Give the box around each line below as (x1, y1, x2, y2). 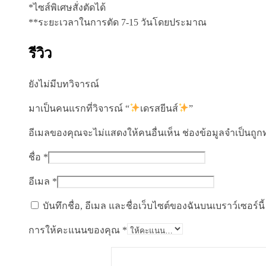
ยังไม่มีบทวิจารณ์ (28, 78, 99, 89)
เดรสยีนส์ (140, 103, 179, 113)
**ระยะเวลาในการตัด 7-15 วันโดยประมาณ (28, 17, 207, 27)
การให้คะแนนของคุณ (28, 224, 122, 235)
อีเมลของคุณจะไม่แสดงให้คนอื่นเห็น (28, 127, 180, 138)
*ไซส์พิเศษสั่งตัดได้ (28, 2, 106, 12)
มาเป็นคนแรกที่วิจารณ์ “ (28, 103, 129, 113)
